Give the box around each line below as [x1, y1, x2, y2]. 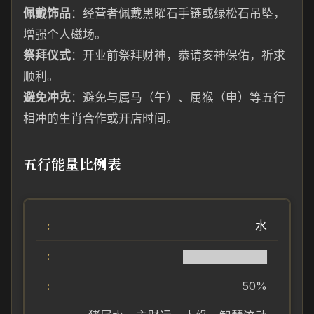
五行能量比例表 [23, 153, 121, 174]
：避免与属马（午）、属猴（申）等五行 [71, 90, 285, 104]
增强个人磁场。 [23, 27, 107, 41]
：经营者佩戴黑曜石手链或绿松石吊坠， [71, 6, 285, 20]
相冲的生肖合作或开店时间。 [23, 111, 178, 125]
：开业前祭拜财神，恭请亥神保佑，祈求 [71, 48, 285, 62]
